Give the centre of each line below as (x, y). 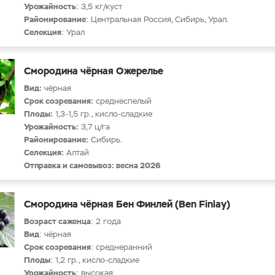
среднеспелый (122, 101)
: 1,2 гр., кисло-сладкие (95, 260)
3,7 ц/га (94, 127)
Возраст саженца (57, 221)
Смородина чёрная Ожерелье (94, 71)
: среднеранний (122, 247)
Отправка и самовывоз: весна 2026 (92, 165)
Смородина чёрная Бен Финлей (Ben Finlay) (127, 204)
